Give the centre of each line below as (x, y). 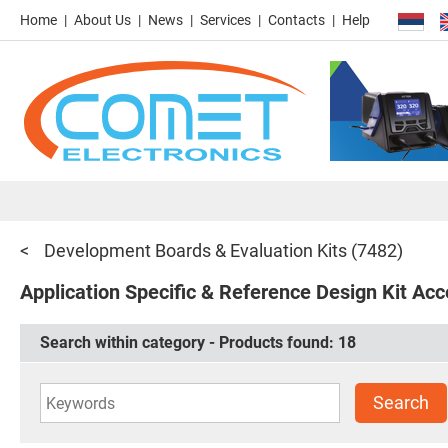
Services (225, 20)
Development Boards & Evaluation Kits (195, 250)
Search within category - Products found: (189, 342)
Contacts (296, 20)
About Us (102, 20)
